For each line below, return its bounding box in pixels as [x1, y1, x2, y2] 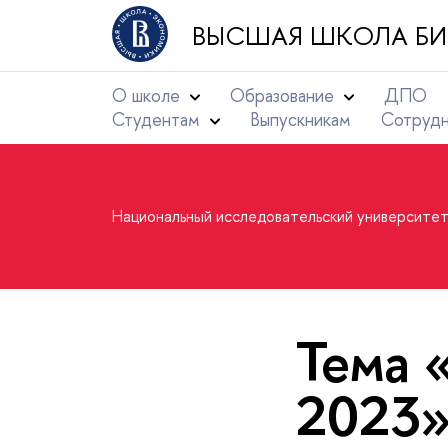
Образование [230, 83, 334, 108]
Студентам [112, 107, 200, 132]
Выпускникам [250, 107, 351, 132]
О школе [112, 83, 180, 108]
